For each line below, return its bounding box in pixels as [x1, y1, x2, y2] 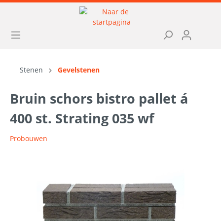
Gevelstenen [58, 65, 100, 74]
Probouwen [10, 134, 47, 143]
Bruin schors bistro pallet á [10, 89, 188, 108]
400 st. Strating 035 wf [10, 109, 154, 127]
